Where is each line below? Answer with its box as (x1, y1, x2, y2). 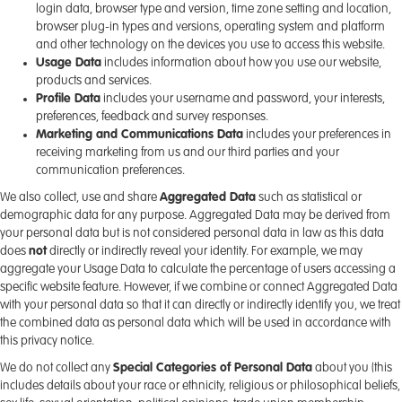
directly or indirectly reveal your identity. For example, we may (47, 245, 363, 258)
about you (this (312, 362, 392, 374)
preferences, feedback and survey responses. (36, 110, 268, 123)
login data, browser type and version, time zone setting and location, (36, 3, 391, 15)
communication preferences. (36, 164, 185, 177)
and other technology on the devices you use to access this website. (36, 39, 385, 51)
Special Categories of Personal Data (113, 362, 312, 374)
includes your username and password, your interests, (100, 92, 385, 105)
